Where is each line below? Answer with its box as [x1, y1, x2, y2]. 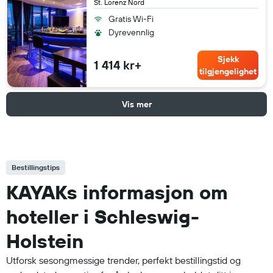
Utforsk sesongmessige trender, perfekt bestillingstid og [6, 253, 241, 266]
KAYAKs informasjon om [6, 179, 228, 204]
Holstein [6, 228, 83, 253]
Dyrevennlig [108, 26, 154, 38]
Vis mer [121, 98, 152, 110]
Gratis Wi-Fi [108, 13, 154, 24]
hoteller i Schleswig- [6, 204, 199, 229]
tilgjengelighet [199, 65, 257, 77]
